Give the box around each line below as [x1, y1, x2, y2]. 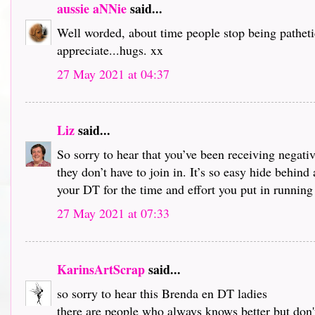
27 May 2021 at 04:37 [57, 65, 169, 82]
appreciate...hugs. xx [57, 41, 163, 58]
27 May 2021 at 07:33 [57, 204, 169, 221]
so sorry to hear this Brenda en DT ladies [57, 284, 267, 302]
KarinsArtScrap [57, 259, 145, 278]
